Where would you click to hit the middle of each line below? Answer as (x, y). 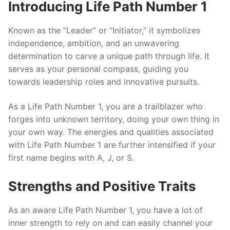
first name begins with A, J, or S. (71, 157)
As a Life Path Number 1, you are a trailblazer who (106, 106)
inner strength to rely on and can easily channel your (110, 223)
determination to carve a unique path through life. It (109, 56)
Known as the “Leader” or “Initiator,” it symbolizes (104, 31)
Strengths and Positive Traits (102, 186)
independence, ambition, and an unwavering (94, 43)
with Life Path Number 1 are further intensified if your (112, 145)
